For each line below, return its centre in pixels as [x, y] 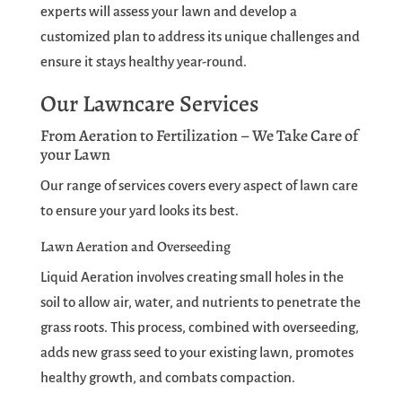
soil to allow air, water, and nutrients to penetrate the [200, 302]
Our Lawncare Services [149, 104]
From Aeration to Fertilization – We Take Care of [199, 136]
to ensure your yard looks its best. [139, 211]
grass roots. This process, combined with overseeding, [199, 328]
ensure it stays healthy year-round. [143, 62]
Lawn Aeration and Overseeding [135, 247]
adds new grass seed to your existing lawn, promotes [197, 353]
